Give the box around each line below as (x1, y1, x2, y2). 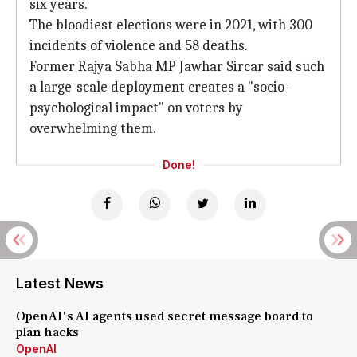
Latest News (16, 275, 104, 292)
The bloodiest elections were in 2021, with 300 (29, 17, 312, 33)
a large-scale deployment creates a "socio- (29, 79, 289, 96)
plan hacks (16, 324, 79, 340)
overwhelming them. (29, 120, 156, 137)
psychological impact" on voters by (29, 100, 243, 116)
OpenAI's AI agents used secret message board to (16, 308, 313, 324)
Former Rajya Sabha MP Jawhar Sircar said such (29, 58, 324, 75)
